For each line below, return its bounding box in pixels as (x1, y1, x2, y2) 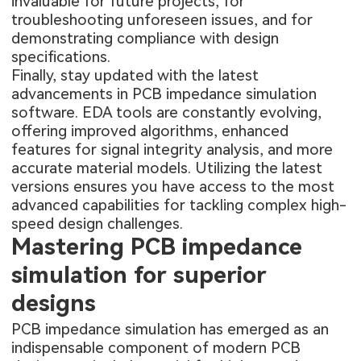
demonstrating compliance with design (11, 29, 280, 48)
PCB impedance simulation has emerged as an (11, 319, 330, 338)
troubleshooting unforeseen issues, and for (11, 10, 313, 30)
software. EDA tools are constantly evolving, (11, 103, 322, 122)
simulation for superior (11, 261, 268, 289)
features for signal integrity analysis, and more (11, 140, 334, 160)
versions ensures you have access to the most (11, 177, 335, 197)
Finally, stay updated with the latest (11, 66, 259, 85)
